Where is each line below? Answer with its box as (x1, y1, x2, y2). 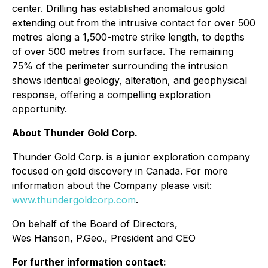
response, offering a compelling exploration (12, 89, 211, 100)
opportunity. (12, 103, 67, 115)
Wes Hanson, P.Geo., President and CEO (12, 232, 196, 244)
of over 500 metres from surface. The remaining (12, 45, 233, 57)
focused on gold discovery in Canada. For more (12, 165, 228, 177)
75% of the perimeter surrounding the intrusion (12, 60, 228, 72)
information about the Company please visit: (12, 179, 212, 191)
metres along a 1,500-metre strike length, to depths (12, 31, 245, 43)
